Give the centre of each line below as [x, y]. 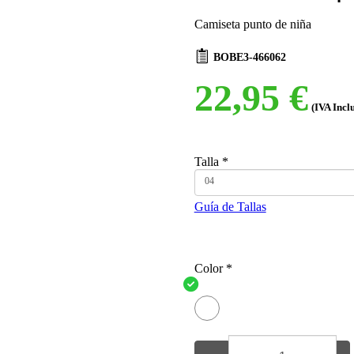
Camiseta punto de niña [252, 24]
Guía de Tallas [230, 207]
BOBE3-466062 [249, 57]
